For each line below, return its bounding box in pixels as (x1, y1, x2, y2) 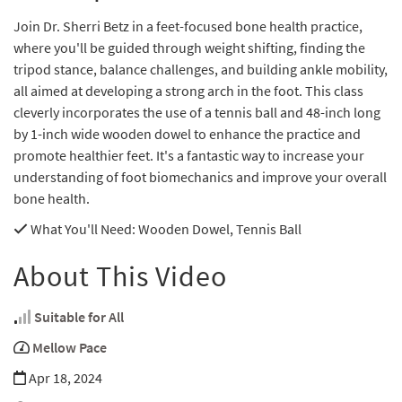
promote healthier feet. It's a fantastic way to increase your (13, 146, 364, 165)
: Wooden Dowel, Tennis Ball (132, 220, 301, 239)
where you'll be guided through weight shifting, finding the (13, 39, 365, 57)
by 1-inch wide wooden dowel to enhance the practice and (13, 125, 361, 144)
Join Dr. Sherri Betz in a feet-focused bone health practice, (13, 17, 363, 36)
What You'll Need (28, 220, 132, 239)
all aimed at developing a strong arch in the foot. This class (13, 82, 363, 100)
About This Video (13, 258, 227, 295)
